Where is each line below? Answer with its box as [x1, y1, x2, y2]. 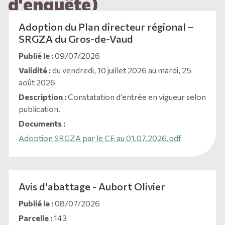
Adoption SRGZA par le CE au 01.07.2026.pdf [19, 133, 181, 143]
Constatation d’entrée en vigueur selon [66, 92, 206, 101]
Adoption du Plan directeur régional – [19, 21, 194, 33]
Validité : [19, 65, 51, 75]
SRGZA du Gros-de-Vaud [19, 33, 133, 45]
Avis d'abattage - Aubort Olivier [19, 180, 165, 192]
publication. [19, 104, 60, 114]
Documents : [19, 119, 65, 128]
